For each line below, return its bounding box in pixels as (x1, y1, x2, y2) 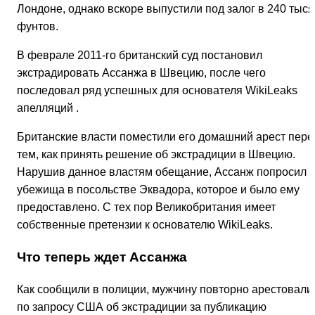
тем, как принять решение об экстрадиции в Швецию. (17, 148, 295, 161)
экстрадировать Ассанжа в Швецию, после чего (17, 67, 266, 79)
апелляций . (17, 102, 79, 115)
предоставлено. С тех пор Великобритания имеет (17, 201, 276, 214)
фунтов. (17, 20, 58, 33)
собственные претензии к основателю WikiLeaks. (17, 219, 273, 231)
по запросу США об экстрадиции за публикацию (17, 300, 266, 313)
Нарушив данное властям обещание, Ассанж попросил (17, 166, 307, 179)
